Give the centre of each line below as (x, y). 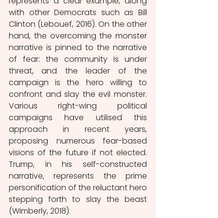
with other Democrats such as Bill (78, 12)
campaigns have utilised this (78, 117)
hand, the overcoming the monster (78, 36)
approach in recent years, (78, 129)
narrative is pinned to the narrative (78, 47)
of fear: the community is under (78, 59)
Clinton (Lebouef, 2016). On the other (78, 24)
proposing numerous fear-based (78, 141)
